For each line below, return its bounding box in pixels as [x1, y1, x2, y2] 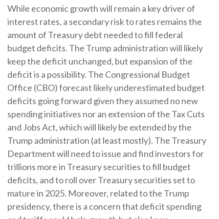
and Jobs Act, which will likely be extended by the [7, 122, 192, 133]
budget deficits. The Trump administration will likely [7, 43, 203, 54]
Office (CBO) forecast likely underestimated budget [7, 82, 205, 93]
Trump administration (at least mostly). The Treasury [7, 135, 206, 146]
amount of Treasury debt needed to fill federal [7, 29, 183, 41]
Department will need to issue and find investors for [7, 148, 204, 159]
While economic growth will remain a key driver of [7, 3, 195, 14]
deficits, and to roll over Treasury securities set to [7, 175, 195, 186]
